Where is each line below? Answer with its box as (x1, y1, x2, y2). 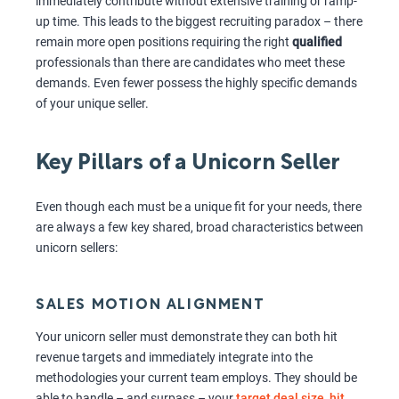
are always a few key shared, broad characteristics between (36, 220, 363, 235)
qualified (292, 35, 342, 50)
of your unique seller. (36, 96, 149, 111)
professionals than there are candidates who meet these (36, 55, 345, 70)
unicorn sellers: (36, 240, 118, 256)
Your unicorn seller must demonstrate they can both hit (36, 330, 338, 345)
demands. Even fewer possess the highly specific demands (36, 76, 357, 91)
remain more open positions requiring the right (36, 35, 292, 50)
